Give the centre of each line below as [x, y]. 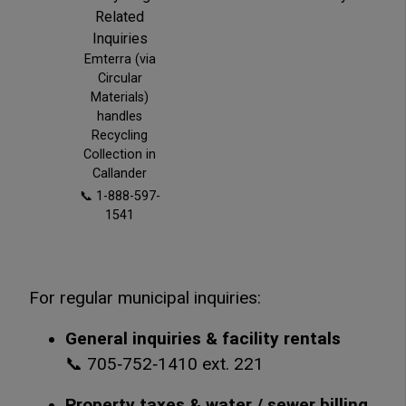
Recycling [120, 135]
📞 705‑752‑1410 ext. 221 [164, 363]
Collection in [120, 154]
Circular [120, 78]
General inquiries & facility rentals [203, 338]
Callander [120, 173]
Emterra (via [120, 59]
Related [120, 16]
